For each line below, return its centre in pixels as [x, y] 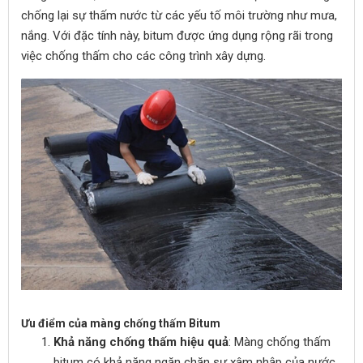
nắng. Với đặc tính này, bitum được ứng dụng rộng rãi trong [177, 36]
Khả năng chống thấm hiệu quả [141, 342]
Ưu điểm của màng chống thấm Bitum [121, 323]
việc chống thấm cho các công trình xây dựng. [143, 56]
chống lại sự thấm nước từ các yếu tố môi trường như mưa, [179, 15]
